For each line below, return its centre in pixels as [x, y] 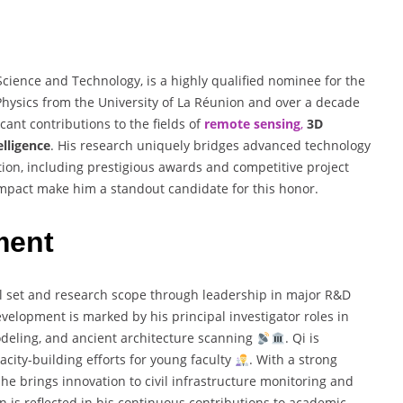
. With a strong [293, 360]
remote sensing [252, 124]
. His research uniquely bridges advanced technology [210, 146]
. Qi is [302, 338]
